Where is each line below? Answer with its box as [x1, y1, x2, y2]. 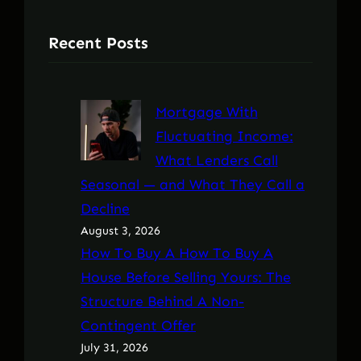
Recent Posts [48, 32, 148, 52]
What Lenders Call [155, 151, 278, 170]
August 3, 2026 [81, 224, 160, 239]
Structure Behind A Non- [81, 293, 244, 311]
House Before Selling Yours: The [81, 268, 291, 287]
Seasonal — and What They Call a [81, 176, 305, 194]
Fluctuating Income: [155, 127, 293, 146]
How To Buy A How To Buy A [81, 244, 273, 263]
